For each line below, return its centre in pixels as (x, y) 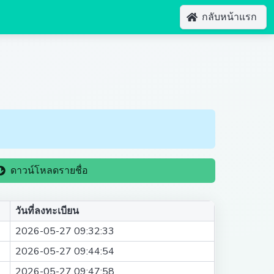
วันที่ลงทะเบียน (47, 211)
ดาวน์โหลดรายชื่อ (49, 171)
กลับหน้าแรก (229, 17)
